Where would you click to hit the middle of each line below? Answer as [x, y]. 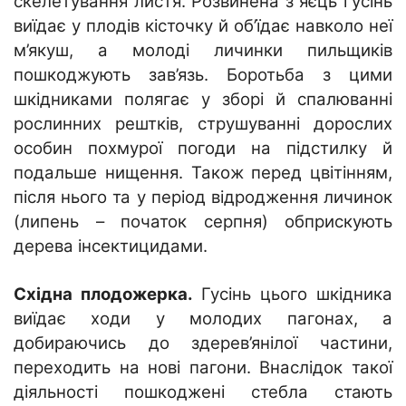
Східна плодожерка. [107, 294]
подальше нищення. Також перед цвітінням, [203, 172]
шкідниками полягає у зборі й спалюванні [203, 99]
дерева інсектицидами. [111, 246]
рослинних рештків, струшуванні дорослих [203, 123]
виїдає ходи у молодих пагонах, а [203, 318]
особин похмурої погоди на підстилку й [203, 148]
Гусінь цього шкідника [296, 294]
